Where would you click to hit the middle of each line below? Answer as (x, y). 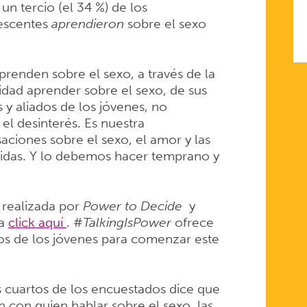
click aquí (37, 222)
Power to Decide (132, 206)
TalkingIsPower (127, 222)
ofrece (192, 222)
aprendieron (89, 24)
